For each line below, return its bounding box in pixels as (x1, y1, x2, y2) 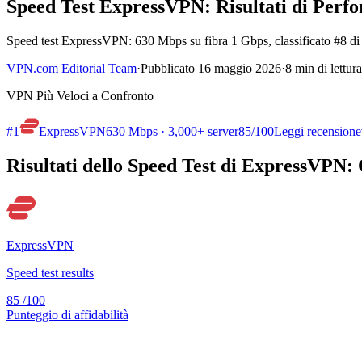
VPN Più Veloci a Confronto (6, 88, 154, 103)
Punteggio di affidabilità (6, 307, 128, 322)
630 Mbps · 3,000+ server (106, 124, 238, 138)
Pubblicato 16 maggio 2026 (141, 61, 281, 75)
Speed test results (6, 265, 94, 280)
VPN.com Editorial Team (6, 61, 137, 75)
